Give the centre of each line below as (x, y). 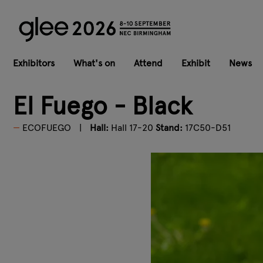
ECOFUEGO (47, 127)
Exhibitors (34, 63)
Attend (148, 63)
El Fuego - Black (102, 106)
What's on (94, 63)
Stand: (169, 127)
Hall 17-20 (132, 127)
